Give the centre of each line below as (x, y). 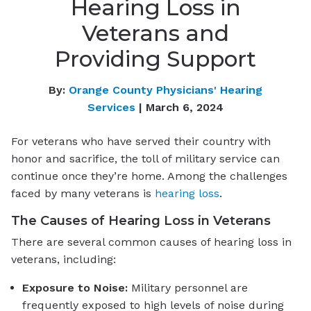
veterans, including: (64, 260)
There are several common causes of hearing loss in (151, 242)
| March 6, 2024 (179, 107)
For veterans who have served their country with (141, 141)
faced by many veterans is (83, 193)
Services (111, 107)
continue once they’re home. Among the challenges (149, 176)
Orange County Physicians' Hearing (166, 90)
